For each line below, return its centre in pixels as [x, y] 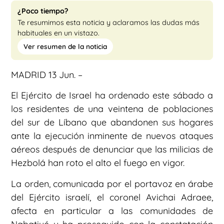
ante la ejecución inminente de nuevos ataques [112, 136]
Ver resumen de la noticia [65, 46]
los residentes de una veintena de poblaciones [112, 109]
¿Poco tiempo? [43, 11]
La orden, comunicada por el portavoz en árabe [112, 183]
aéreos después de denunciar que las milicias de [112, 149]
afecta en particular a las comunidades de [112, 210]
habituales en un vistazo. [58, 33]
